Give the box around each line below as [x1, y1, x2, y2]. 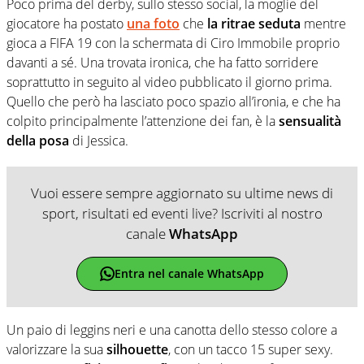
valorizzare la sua [6, 340, 106, 358]
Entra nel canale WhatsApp [114, 266, 264, 282]
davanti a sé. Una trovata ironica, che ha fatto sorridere [6, 53, 318, 71]
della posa [6, 131, 69, 149]
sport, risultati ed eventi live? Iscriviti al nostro [41, 203, 323, 223]
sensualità [279, 111, 341, 130]
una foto [127, 14, 180, 32]
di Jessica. [69, 131, 128, 149]
